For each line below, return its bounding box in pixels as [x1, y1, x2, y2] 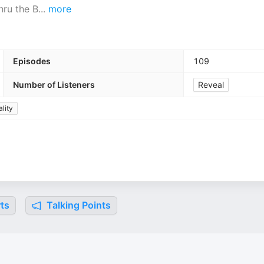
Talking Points [44, 199, 111, 211]
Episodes [13, 56, 51, 66]
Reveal [198, 80, 224, 90]
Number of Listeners [13, 80, 95, 90]
